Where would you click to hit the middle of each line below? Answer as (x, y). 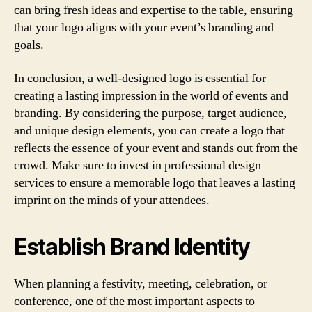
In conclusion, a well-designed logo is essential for (140, 78)
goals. (29, 45)
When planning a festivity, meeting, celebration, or (141, 283)
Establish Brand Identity (132, 247)
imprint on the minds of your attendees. (112, 200)
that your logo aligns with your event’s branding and (144, 28)
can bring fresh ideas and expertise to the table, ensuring (154, 10)
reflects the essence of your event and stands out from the (156, 148)
